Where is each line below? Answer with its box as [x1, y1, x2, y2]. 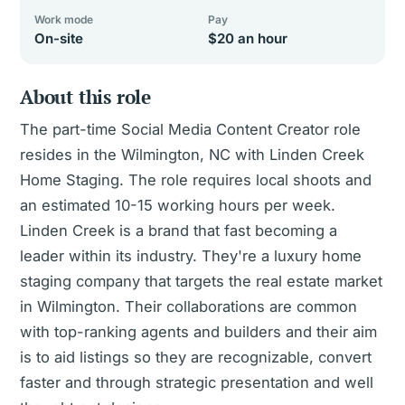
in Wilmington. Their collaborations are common [20, 297, 357, 316]
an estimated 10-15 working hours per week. [20, 196, 335, 214]
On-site [34, 30, 83, 47]
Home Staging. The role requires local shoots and [20, 171, 372, 189]
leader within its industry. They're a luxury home [20, 247, 362, 265]
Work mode [34, 13, 93, 26]
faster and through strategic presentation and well [20, 373, 373, 391]
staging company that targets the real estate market [20, 272, 382, 290]
